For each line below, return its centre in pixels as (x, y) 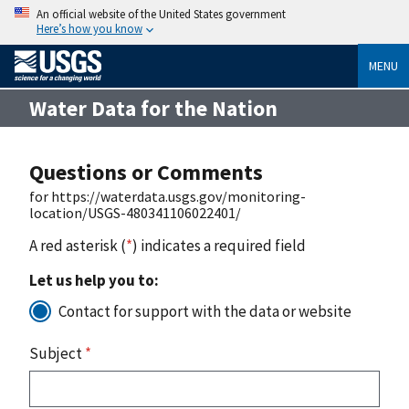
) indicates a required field (219, 245)
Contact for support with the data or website (205, 311)
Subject (57, 353)
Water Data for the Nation (153, 108)
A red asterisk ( (78, 245)
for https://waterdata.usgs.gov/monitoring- (168, 196)
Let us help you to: (94, 280)
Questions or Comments (146, 172)
